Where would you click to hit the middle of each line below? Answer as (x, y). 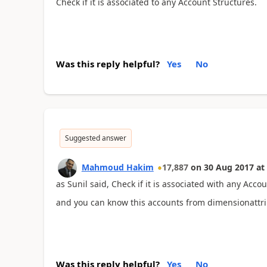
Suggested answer (95, 138)
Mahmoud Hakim (117, 167)
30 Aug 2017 (229, 167)
